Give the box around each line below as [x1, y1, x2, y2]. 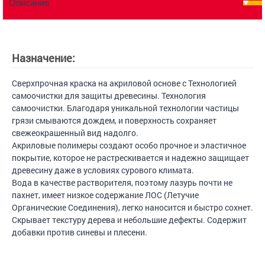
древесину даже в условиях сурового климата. [12, 164, 194, 176]
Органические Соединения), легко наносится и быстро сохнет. [12, 202, 253, 213]
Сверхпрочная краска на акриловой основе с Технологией [12, 77, 237, 89]
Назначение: [12, 51, 75, 65]
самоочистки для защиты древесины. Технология [12, 90, 206, 101]
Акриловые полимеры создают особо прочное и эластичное [12, 140, 246, 151]
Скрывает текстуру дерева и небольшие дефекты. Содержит [12, 214, 247, 225]
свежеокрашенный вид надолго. [12, 127, 138, 138]
